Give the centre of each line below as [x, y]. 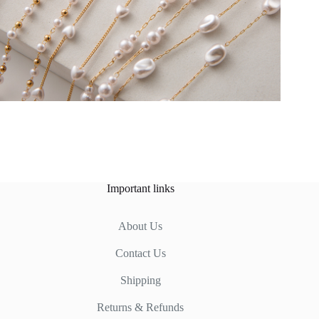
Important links [140, 189]
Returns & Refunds [141, 307]
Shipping [140, 280]
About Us [141, 226]
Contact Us [140, 253]
